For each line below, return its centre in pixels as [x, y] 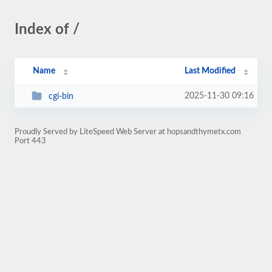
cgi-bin [61, 96]
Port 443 [30, 141]
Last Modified [210, 71]
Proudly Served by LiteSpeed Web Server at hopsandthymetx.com [128, 132]
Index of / [47, 30]
